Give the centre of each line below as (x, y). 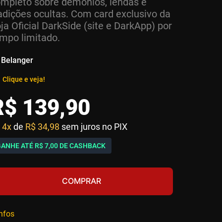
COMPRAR (82, 181)
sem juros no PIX (94, 127)
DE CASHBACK (82, 146)
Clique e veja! (24, 79)
